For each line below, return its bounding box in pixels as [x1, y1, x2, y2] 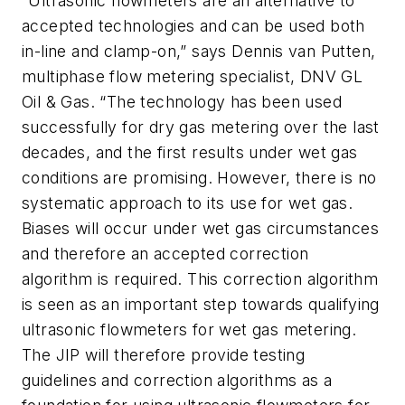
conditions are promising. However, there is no [22, 168, 377, 188]
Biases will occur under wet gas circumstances [22, 219, 379, 239]
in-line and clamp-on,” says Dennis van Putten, [22, 42, 376, 61]
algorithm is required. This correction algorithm [22, 269, 379, 289]
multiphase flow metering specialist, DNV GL [22, 67, 363, 87]
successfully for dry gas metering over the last [22, 118, 380, 137]
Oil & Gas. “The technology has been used [22, 92, 342, 112]
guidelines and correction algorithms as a [22, 371, 333, 391]
